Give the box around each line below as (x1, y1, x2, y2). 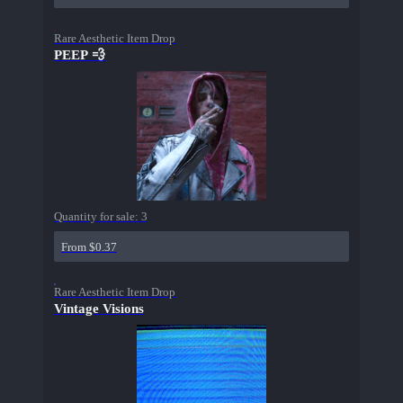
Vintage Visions (54, 301, 144, 317)
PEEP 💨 (54, 48, 105, 63)
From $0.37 (61, 240, 117, 255)
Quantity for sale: (54, 210, 141, 224)
